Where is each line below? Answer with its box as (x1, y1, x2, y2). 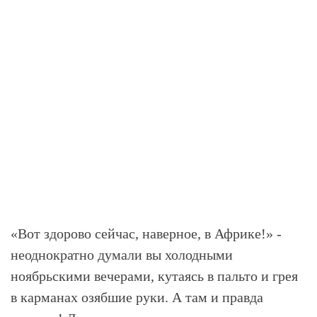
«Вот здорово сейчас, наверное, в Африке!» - (11, 226, 282, 241)
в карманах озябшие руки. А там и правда (11, 289, 263, 305)
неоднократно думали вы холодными (11, 247, 233, 263)
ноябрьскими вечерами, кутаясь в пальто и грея (11, 268, 298, 284)
